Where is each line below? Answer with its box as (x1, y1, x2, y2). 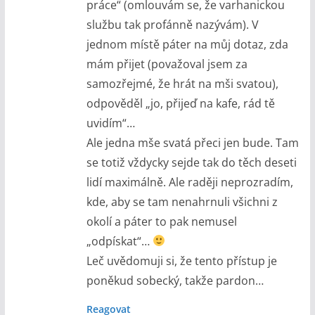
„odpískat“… (86, 233, 153, 249)
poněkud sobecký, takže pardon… (86, 272, 264, 288)
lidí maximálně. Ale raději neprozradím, (86, 174, 293, 190)
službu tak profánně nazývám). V (86, 16, 259, 32)
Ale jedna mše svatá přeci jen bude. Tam (86, 134, 299, 150)
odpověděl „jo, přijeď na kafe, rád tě (86, 95, 275, 111)
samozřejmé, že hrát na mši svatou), (86, 75, 278, 91)
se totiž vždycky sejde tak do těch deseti (86, 154, 297, 170)
